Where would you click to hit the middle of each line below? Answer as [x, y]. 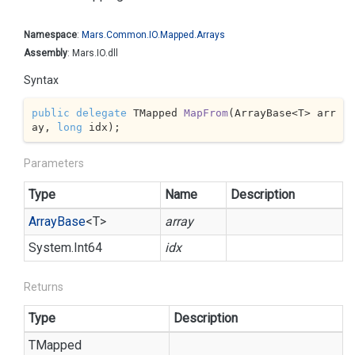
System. [51, 248]
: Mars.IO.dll [93, 53]
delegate [101, 113]
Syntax [41, 80]
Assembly [46, 53]
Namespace [50, 35]
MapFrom [206, 113]
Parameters [54, 163]
